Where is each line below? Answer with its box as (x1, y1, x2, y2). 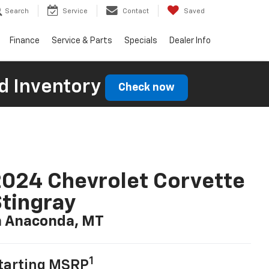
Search (5, 8, 29, 15)
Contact (122, 8, 149, 15)
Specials (124, 37, 157, 46)
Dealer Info (169, 37, 211, 46)
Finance (10, 37, 40, 46)
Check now (118, 82, 175, 93)
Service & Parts (52, 37, 112, 46)
